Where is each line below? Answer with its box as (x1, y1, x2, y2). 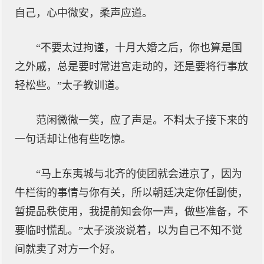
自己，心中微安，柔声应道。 (15, 7, 153, 19)
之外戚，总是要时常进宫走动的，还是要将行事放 (15, 61, 248, 72)
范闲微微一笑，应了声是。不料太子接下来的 (36, 114, 248, 126)
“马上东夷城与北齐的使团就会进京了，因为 (36, 168, 242, 180)
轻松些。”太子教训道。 (15, 80, 126, 91)
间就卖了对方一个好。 (15, 243, 121, 255)
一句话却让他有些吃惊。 (15, 133, 131, 145)
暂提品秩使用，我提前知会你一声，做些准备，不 (15, 206, 248, 217)
